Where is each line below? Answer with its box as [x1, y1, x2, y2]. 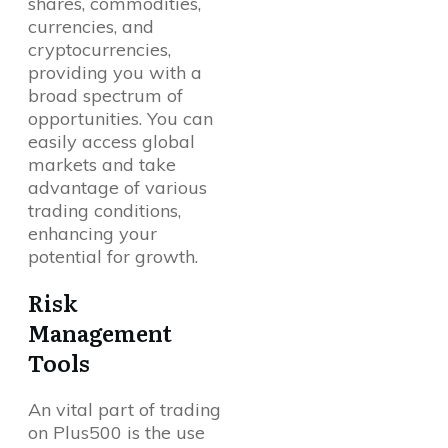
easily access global [28, 130, 195, 154]
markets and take [28, 153, 176, 177]
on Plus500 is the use [28, 421, 205, 445]
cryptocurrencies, [28, 38, 171, 62]
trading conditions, [28, 199, 181, 223]
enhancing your [28, 222, 157, 246]
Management [28, 316, 172, 350]
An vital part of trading [28, 398, 221, 422]
